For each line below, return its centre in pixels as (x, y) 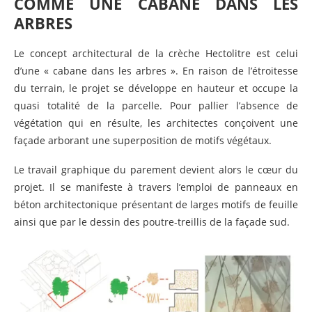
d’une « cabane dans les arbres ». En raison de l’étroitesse (156, 70)
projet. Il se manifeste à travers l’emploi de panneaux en (156, 187)
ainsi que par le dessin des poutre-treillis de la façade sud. (152, 221)
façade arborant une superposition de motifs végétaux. (143, 140)
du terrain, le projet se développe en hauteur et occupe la (156, 88)
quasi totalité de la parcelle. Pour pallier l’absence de (156, 105)
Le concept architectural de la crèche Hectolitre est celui (156, 53)
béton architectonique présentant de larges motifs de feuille (156, 204)
